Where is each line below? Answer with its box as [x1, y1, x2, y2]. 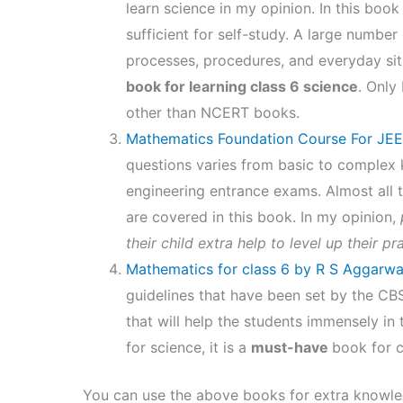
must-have [251, 338, 332, 357]
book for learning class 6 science [126, 77, 358, 96]
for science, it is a [126, 338, 251, 357]
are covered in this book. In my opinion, [126, 208, 396, 227]
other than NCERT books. [126, 103, 300, 122]
